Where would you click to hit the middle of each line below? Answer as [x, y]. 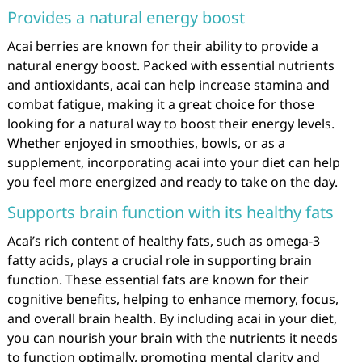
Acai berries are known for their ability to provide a [162, 46]
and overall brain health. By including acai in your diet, [172, 318]
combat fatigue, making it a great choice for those [160, 104]
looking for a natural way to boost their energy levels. [170, 124]
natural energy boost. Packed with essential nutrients [170, 65]
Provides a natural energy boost [126, 17]
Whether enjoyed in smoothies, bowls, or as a [146, 143]
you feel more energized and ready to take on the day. [172, 182]
